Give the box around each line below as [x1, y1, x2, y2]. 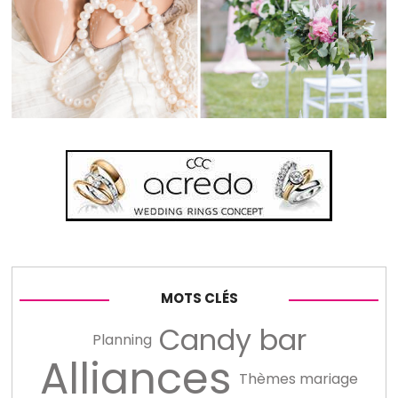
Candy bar [158, 320, 306, 361]
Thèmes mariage [239, 369, 358, 390]
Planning [92, 330, 152, 351]
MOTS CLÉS [160, 288, 238, 307]
